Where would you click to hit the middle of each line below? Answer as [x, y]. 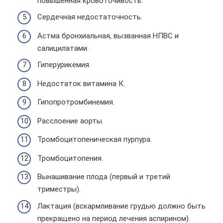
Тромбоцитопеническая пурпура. [95, 139]
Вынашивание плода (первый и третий [104, 177]
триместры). [59, 189]
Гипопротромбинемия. [76, 102]
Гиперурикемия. [64, 65]
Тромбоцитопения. [70, 158]
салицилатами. [63, 48]
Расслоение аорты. [70, 121]
